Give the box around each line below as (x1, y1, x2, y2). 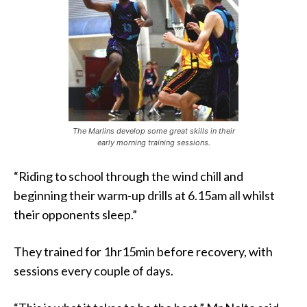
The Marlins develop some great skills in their (72, 125, 235, 136)
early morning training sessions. (97, 137, 210, 147)
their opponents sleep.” (14, 206, 137, 222)
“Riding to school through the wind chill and (14, 168, 243, 184)
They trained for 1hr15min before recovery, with (14, 243, 273, 259)
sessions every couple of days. (14, 262, 173, 278)
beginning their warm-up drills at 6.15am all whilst (14, 187, 275, 203)
